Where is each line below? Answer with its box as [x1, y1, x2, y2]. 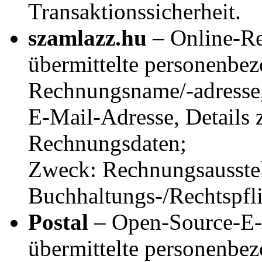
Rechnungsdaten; [28, 130, 187, 156]
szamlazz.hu [28, 25, 147, 50]
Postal [28, 209, 88, 235]
